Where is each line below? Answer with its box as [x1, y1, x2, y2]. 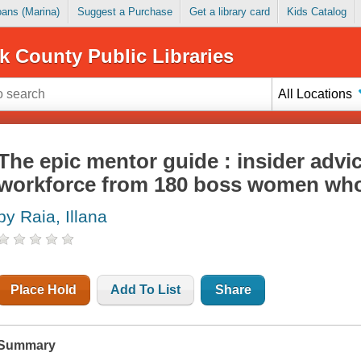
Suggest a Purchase [77, 6, 172, 19]
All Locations [278, 86, 353, 101]
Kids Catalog [286, 6, 346, 19]
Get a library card [189, 6, 270, 19]
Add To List [110, 283, 181, 297]
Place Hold [10, 283, 77, 297]
